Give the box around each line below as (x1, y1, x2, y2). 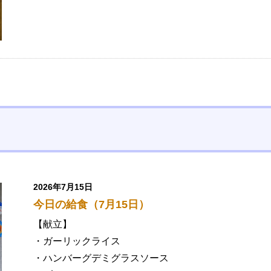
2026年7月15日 (33, 182, 93, 192)
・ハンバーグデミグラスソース (33, 253, 169, 264)
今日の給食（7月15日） (33, 198, 149, 211)
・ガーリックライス (33, 236, 120, 247)
